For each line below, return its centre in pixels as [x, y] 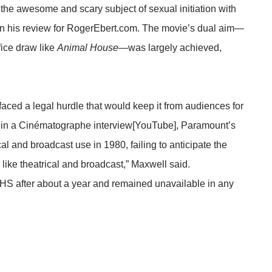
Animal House [88, 47]
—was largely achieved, [170, 47]
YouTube [154, 125]
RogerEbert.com [102, 28]
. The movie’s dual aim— [191, 28]
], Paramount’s [205, 125]
